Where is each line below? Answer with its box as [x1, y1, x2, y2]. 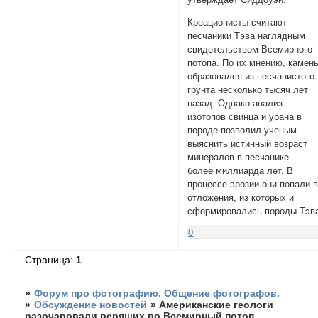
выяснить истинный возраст [187, 138, 308, 150]
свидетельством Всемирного [187, 44, 313, 55]
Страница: [25, 254, 77, 266]
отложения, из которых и [187, 192, 295, 204]
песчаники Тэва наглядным [187, 31, 306, 42]
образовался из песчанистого [187, 71, 315, 82]
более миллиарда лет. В [187, 165, 294, 177]
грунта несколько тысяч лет [187, 84, 309, 96]
